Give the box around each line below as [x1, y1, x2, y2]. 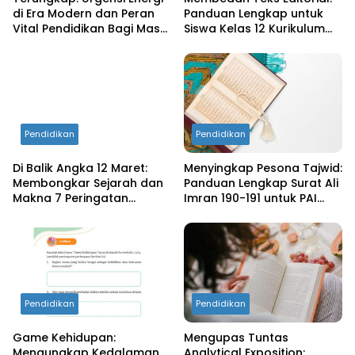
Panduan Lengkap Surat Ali [184, 175, 338, 192]
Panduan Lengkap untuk [184, 6, 323, 22]
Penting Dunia [13, 205, 91, 222]
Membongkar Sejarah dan [13, 175, 163, 192]
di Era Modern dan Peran [13, 6, 155, 22]
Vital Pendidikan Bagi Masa [13, 21, 168, 37]
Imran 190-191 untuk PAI [184, 190, 317, 207]
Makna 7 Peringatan [13, 190, 128, 207]
